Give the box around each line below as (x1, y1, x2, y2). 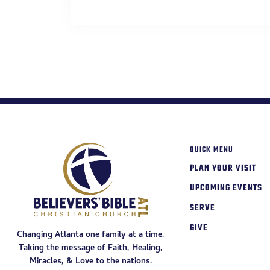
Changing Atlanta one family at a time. (17, 228, 164, 242)
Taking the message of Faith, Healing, (18, 241, 163, 256)
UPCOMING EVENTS (190, 181, 262, 195)
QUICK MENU (190, 143, 233, 156)
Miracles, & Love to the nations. (29, 254, 152, 269)
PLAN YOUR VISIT (190, 161, 256, 175)
